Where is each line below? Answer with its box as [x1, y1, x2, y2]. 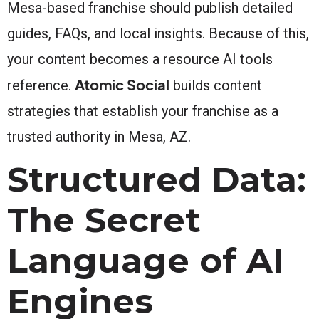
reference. [7, 76, 75, 94]
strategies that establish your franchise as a [7, 102, 278, 120]
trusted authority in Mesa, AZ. [7, 127, 191, 145]
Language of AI [7, 239, 284, 281]
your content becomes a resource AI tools [7, 50, 273, 68]
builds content [169, 76, 262, 94]
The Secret [7, 199, 201, 241]
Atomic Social [75, 75, 169, 93]
